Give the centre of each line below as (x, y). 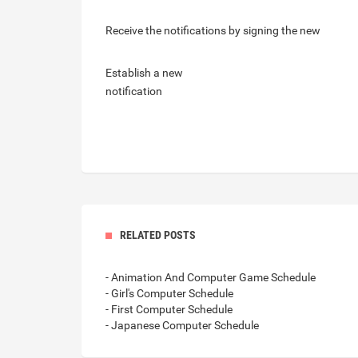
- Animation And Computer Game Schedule (211, 277)
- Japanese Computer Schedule (182, 325)
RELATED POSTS (158, 235)
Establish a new (144, 73)
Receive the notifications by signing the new (213, 30)
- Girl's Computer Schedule (169, 293)
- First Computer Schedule (169, 309)
